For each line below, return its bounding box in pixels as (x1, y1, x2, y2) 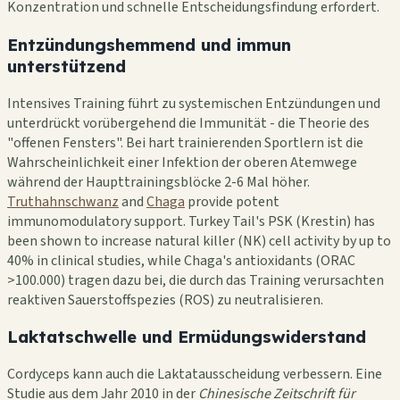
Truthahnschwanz (7, 191, 119, 212)
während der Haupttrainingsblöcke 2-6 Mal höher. (7, 171, 310, 192)
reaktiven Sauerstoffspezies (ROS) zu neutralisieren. (7, 289, 323, 310)
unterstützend (7, 54, 126, 77)
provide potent (185, 191, 279, 212)
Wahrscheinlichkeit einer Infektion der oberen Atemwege (7, 152, 357, 172)
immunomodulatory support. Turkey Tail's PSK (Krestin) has (7, 211, 375, 231)
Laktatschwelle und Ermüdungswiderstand (7, 326, 366, 348)
